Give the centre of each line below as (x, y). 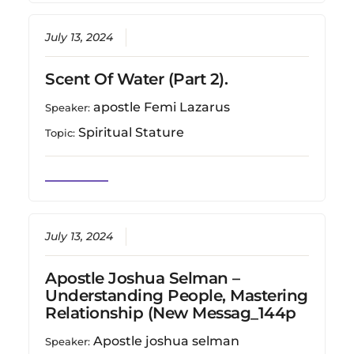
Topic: (62, 133)
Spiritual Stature (132, 133)
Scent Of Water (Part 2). (137, 79)
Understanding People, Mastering (177, 296)
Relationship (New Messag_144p (171, 313)
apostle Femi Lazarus (162, 107)
